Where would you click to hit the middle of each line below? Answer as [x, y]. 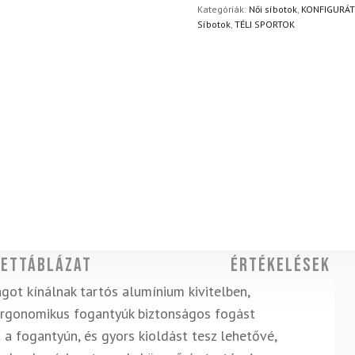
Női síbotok [273, 9]
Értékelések [280, 265]
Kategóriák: [223, 9]
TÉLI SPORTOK [264, 24]
